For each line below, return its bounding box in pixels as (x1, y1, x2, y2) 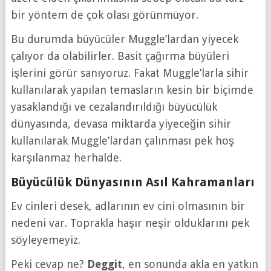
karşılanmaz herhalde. (10, 151, 122, 165)
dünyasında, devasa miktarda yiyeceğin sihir (10, 117, 231, 131)
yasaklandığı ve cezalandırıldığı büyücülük (10, 100, 217, 114)
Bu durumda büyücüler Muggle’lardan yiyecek (10, 33, 238, 46)
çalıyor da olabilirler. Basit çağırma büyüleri (10, 50, 229, 63)
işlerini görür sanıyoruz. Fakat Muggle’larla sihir (10, 67, 249, 80)
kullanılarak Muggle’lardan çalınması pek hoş (10, 134, 234, 148)
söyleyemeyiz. (10, 233, 80, 247)
